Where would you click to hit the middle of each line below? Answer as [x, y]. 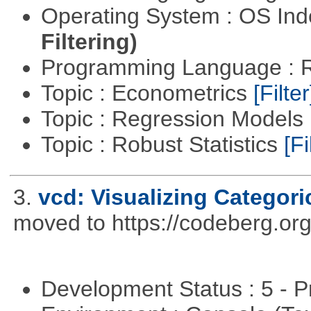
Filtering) [89, 41]
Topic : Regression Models [175, 118]
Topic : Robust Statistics [162, 144]
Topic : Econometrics [147, 93]
